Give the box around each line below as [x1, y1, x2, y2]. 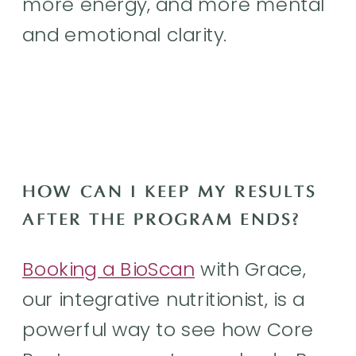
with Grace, [195, 255, 306, 283]
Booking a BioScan [22, 255, 195, 283]
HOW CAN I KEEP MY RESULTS [22, 183, 317, 202]
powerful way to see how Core [22, 315, 314, 343]
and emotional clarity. [22, 21, 233, 48]
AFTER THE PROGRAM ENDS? [22, 211, 300, 230]
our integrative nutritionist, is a [22, 285, 305, 313]
